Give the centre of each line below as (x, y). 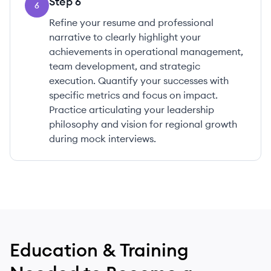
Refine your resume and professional (131, 22)
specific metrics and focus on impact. (133, 95)
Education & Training (99, 250)
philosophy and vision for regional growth (143, 124)
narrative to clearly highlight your (125, 37)
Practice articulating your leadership (132, 109)
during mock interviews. (103, 139)
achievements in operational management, (146, 51)
